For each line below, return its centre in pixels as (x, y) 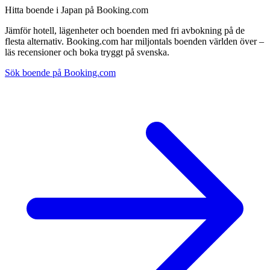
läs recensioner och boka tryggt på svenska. (87, 52)
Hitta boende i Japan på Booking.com (77, 10)
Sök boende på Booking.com (60, 72)
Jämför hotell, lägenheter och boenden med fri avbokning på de (125, 30)
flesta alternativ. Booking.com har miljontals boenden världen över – (134, 41)
